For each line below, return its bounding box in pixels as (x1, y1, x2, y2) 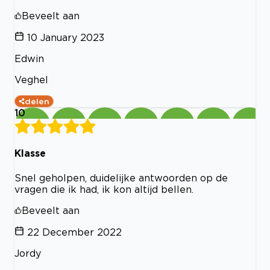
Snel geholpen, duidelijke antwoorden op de (14, 172, 228, 183)
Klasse (14, 148, 46, 159)
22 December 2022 (27, 226, 122, 237)
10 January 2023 (27, 32, 104, 43)
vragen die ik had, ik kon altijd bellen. (14, 183, 193, 195)
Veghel (14, 74, 48, 85)
